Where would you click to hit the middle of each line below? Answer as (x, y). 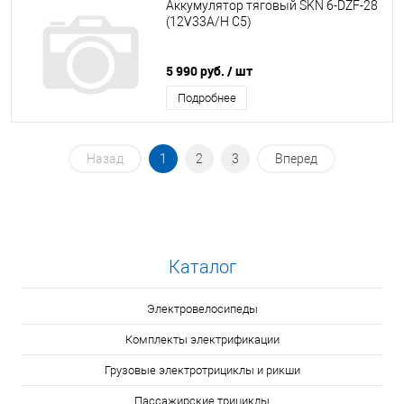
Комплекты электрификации (202, 340)
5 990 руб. (197, 71)
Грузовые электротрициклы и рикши (202, 370)
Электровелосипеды (202, 309)
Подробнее (207, 98)
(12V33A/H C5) (209, 22)
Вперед (296, 159)
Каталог (202, 267)
